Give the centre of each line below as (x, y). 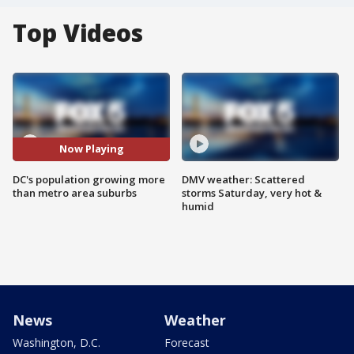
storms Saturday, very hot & (252, 192)
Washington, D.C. (56, 342)
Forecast (187, 342)
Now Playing (91, 149)
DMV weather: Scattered (243, 179)
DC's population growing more (89, 179)
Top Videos (78, 33)
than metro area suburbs (75, 192)
